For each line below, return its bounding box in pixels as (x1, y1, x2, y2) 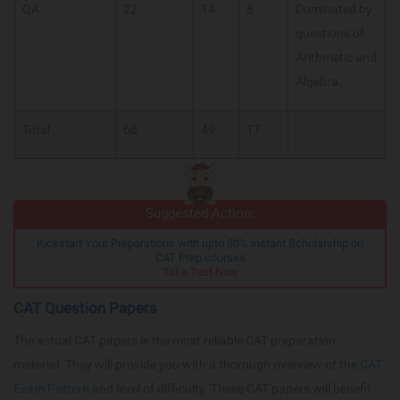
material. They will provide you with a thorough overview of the (13, 356, 360, 371)
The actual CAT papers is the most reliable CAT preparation (13, 332, 336, 347)
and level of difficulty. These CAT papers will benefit (89, 380, 371, 396)
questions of (296, 25, 364, 40)
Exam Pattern (13, 380, 89, 396)
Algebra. (296, 73, 342, 88)
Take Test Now (162, 264, 238, 279)
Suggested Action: (146, 204, 254, 221)
